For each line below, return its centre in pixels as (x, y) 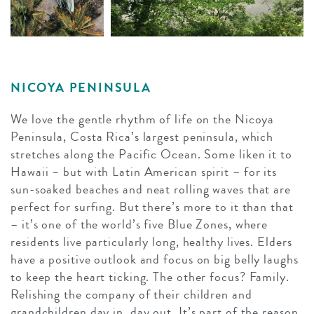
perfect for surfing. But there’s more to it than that (152, 207)
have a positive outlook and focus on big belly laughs (155, 260)
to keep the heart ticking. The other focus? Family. (150, 277)
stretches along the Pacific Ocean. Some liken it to (151, 155)
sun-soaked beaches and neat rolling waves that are (151, 190)
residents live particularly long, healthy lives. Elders (151, 242)
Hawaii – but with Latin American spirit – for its (144, 172)
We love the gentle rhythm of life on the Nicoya (143, 120)
